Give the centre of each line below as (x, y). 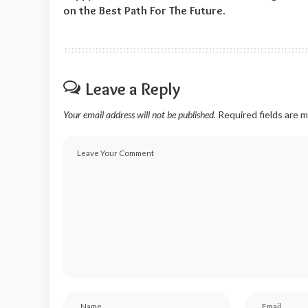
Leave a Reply (133, 88)
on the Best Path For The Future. (144, 10)
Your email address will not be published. (140, 114)
